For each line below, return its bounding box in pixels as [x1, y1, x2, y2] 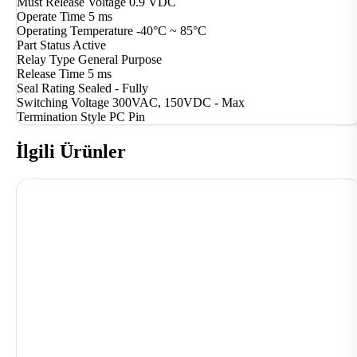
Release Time [17, 67, 84, 81]
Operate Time [17, 10, 85, 24]
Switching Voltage [17, 96, 109, 110]
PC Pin [109, 110, 145, 124]
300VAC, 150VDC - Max [112, 96, 245, 110]
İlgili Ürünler [16, 141, 126, 163]
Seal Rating [17, 81, 75, 96]
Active [73, 38, 106, 53]
